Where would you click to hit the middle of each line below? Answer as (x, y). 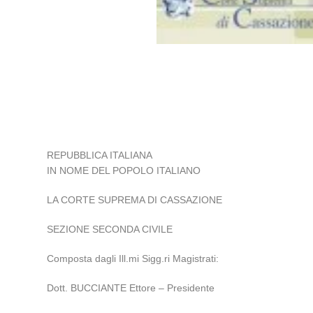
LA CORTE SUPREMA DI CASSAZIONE (135, 200)
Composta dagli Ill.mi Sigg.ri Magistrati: (133, 259)
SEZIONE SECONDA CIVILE (110, 230)
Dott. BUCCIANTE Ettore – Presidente (131, 288)
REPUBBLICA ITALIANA (100, 155)
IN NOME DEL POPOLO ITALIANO (124, 171)
